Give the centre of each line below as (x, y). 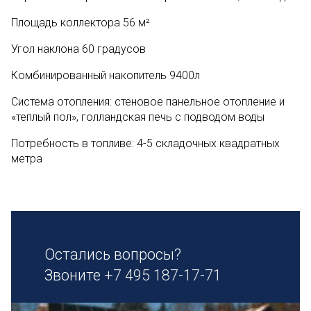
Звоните (74, 275)
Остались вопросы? (113, 254)
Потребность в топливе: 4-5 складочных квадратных (145, 143)
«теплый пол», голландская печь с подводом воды (138, 117)
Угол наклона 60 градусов (78, 49)
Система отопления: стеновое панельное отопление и (148, 102)
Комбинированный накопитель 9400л (106, 75)
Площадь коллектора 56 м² (81, 23)
